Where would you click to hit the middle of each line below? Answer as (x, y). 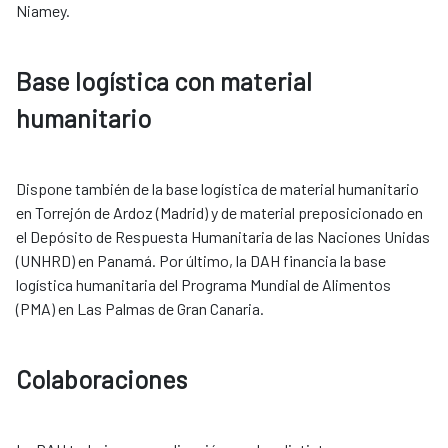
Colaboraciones (101, 379)
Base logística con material (164, 81)
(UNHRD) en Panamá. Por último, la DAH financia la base (201, 261)
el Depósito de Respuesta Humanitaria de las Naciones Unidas (223, 237)
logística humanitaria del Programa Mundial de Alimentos (203, 285)
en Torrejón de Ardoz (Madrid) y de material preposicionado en (219, 213)
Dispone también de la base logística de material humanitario (217, 189)
